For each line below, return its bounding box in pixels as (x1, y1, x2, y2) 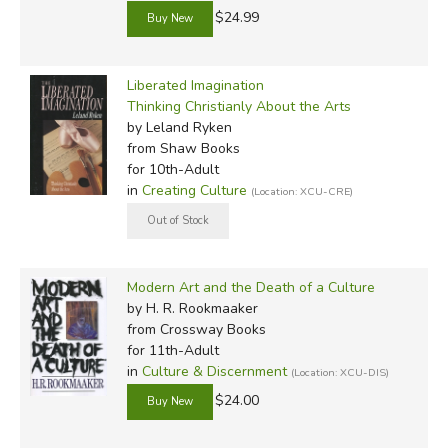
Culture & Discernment (141, 361, 287, 381)
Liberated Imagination (126, 75, 264, 95)
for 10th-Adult (126, 159, 219, 179)
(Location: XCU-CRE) (250, 183, 353, 199)
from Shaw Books (126, 138, 240, 158)
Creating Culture (141, 180, 247, 200)
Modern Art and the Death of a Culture (126, 277, 375, 297)
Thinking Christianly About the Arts (126, 96, 351, 116)
